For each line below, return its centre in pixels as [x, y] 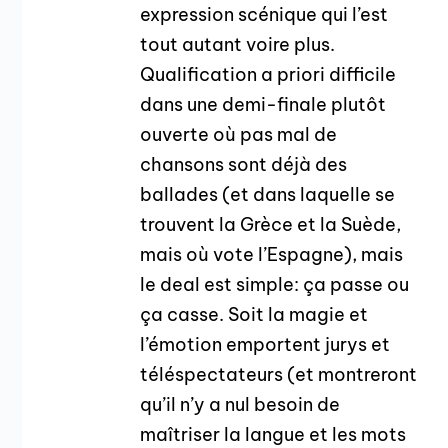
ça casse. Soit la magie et [254, 315]
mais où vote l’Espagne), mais [272, 255]
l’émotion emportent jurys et [265, 345]
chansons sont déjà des [244, 165]
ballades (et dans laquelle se [268, 195]
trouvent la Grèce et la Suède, [271, 225]
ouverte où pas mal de [239, 135]
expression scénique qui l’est [264, 15]
